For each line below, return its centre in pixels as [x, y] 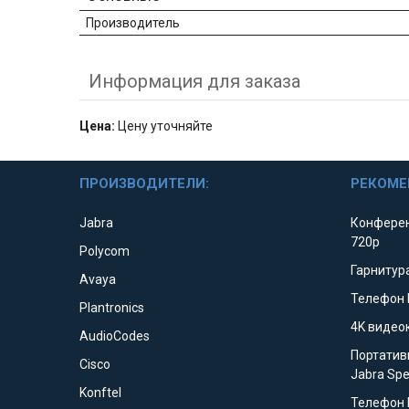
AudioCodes [115, 336]
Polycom [105, 252]
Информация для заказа [194, 82]
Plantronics [112, 308]
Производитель [133, 23]
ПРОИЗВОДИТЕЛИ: [145, 184]
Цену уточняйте [164, 126]
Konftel [101, 393]
